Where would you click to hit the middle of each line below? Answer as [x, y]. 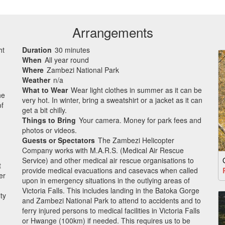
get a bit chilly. [44, 110]
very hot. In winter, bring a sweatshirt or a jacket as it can [112, 100]
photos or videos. [49, 130]
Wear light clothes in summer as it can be [136, 90]
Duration [37, 49]
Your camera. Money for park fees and [140, 120]
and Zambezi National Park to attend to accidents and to [111, 200]
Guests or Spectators [59, 140]
